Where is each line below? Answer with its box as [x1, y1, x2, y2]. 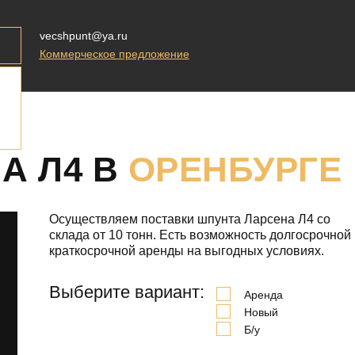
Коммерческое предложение [39, 48, 189, 61]
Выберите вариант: [49, 282, 205, 302]
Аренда [244, 288, 284, 301]
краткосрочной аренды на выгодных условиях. [49, 244, 325, 258]
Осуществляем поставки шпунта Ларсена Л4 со [49, 212, 331, 226]
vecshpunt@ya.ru [39, 29, 128, 42]
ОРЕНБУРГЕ [128, 150, 342, 189]
